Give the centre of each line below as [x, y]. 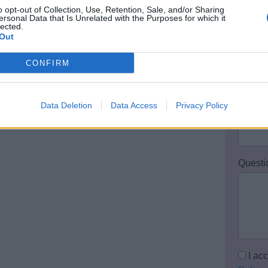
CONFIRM [48, 63]
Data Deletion [66, 105]
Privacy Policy [202, 105]
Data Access [134, 105]
